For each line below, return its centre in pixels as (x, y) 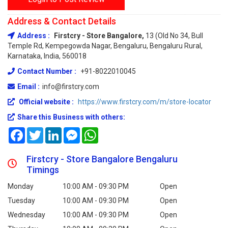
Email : (28, 87)
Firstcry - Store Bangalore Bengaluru (102, 159)
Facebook (40, 131)
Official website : (46, 102)
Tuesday (21, 201)
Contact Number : (48, 71)
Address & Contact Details (62, 21)
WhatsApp (115, 131)
